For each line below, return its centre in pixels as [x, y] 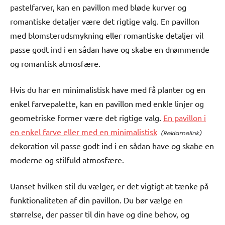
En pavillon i [185, 117]
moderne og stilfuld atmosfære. [67, 159]
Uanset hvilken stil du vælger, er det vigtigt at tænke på [109, 186]
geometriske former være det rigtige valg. [87, 117]
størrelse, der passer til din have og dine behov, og [100, 214]
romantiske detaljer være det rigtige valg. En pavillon [105, 21]
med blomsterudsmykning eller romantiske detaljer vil [107, 35]
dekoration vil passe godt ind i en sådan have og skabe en [112, 145]
